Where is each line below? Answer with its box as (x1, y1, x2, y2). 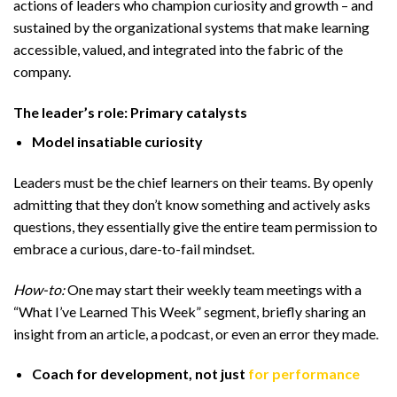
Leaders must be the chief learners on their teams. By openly (13, 173, 373, 191)
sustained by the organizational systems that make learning (13, 19, 370, 36)
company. (13, 63, 71, 81)
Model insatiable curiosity (31, 132, 203, 150)
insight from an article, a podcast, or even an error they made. (13, 324, 378, 342)
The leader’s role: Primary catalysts (13, 103, 247, 121)
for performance (247, 365, 360, 383)
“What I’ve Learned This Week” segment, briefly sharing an (13, 302, 366, 320)
